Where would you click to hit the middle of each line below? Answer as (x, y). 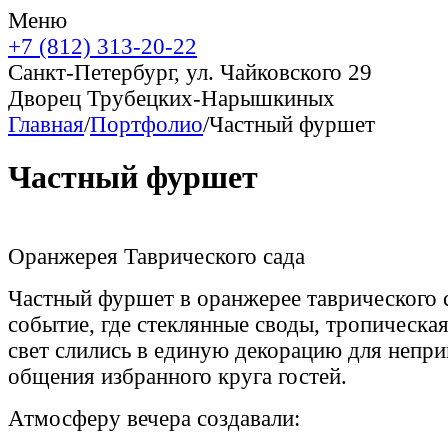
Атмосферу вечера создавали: (154, 418)
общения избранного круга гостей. (177, 376)
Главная (46, 124)
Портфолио (146, 124)
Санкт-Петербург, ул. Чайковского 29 (190, 72)
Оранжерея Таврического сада (156, 256)
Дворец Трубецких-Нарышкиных (171, 98)
